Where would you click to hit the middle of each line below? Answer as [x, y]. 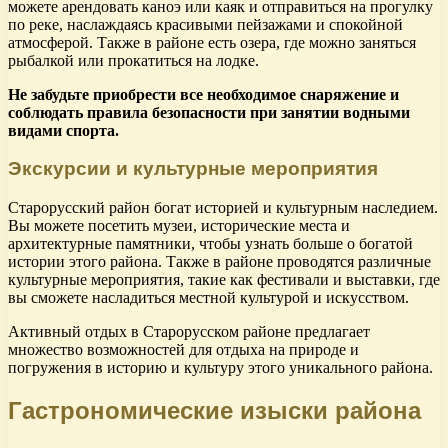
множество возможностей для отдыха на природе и [183, 350]
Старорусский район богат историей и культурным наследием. [223, 208]
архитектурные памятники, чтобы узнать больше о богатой [210, 244]
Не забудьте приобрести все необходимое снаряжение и [203, 94]
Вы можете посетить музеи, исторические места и [179, 226]
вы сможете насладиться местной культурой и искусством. [208, 298]
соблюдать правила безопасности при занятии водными [209, 112]
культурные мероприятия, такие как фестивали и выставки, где [224, 280]
